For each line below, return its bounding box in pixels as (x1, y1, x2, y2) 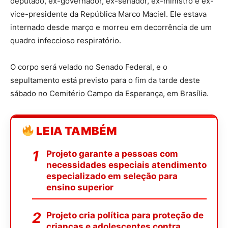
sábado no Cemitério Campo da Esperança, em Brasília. (10, 89, 209, 98)
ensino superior (46, 182, 113, 192)
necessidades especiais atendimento (46, 160, 207, 170)
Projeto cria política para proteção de (46, 210, 204, 220)
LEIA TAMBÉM (34, 124, 118, 137)
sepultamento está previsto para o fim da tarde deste (10, 75, 200, 85)
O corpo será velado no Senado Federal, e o (10, 62, 167, 72)
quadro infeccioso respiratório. (10, 36, 121, 45)
